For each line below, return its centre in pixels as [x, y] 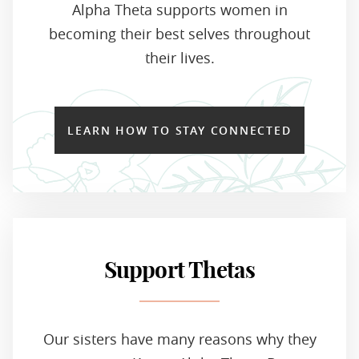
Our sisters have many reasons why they [179, 339]
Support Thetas [179, 271]
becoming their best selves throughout [179, 33]
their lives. [179, 57]
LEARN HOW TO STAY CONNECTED [179, 130]
